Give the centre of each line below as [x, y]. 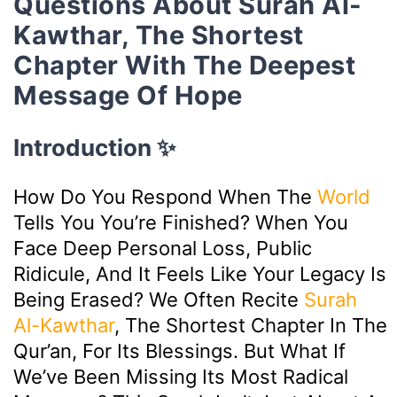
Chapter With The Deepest [184, 66]
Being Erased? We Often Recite [159, 300]
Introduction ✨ [94, 148]
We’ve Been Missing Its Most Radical [181, 377]
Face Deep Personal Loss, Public [163, 249]
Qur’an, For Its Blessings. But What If [179, 351]
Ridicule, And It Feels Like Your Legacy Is [200, 274]
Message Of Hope [128, 96]
